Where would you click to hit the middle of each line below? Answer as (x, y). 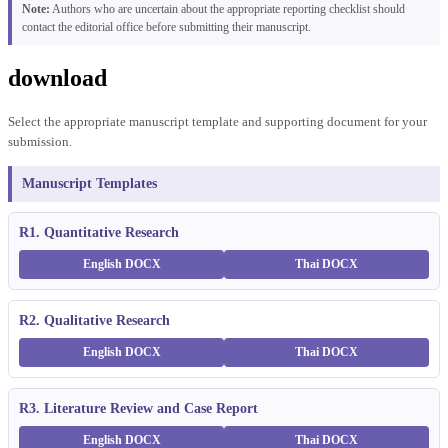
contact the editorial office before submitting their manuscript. (166, 26)
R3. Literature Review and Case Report (138, 408)
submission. (40, 141)
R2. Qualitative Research (94, 320)
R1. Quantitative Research (99, 232)
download (57, 77)
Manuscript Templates (89, 183)
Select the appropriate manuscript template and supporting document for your (217, 121)
